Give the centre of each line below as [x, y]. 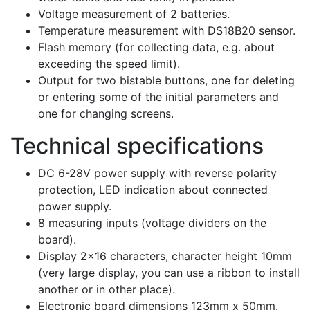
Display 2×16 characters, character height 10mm [165, 256]
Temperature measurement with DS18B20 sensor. [167, 30]
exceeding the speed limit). [109, 63]
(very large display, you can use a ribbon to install [169, 272]
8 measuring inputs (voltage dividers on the [152, 222]
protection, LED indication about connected [153, 189]
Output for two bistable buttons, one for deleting [166, 80]
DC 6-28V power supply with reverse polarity [157, 173]
